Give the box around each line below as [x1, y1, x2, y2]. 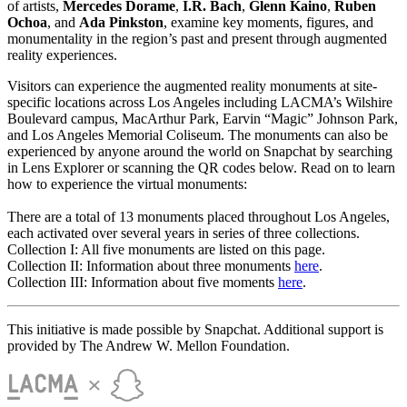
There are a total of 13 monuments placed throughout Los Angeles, [7, 208, 390, 224]
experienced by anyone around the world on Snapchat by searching [7, 143, 392, 159]
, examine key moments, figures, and [164, 14, 373, 30]
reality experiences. [7, 46, 117, 63]
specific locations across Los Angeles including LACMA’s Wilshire [7, 94, 392, 110]
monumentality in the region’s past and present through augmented [7, 30, 387, 46]
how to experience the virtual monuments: [7, 175, 247, 192]
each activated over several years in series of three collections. [7, 224, 360, 241]
